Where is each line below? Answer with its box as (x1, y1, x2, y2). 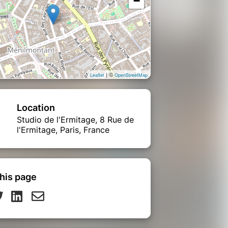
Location (17, 102, 55, 113)
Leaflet (90, 71, 104, 78)
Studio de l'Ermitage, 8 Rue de (17, 114, 134, 125)
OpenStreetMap (115, 71, 148, 78)
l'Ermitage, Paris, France (17, 124, 109, 135)
